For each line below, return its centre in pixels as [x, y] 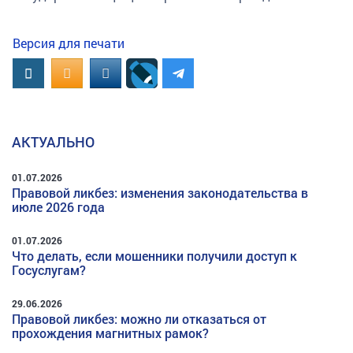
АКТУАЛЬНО [53, 141]
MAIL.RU [128, 72]
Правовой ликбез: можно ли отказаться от [139, 319]
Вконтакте [57, 72]
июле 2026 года [58, 207]
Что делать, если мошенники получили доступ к [154, 256]
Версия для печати [69, 43]
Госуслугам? [49, 270]
